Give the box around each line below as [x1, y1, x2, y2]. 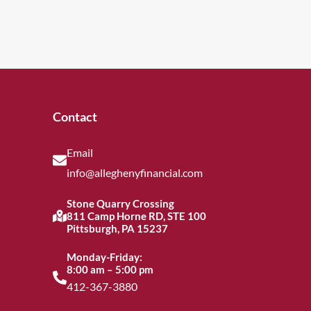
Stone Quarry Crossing [67, 197, 174, 210]
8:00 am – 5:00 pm [67, 263, 153, 276]
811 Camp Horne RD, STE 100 [67, 210, 206, 223]
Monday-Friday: [67, 251, 142, 264]
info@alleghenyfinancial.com [67, 166, 203, 180]
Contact [53, 109, 97, 125]
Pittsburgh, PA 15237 [67, 222, 168, 235]
